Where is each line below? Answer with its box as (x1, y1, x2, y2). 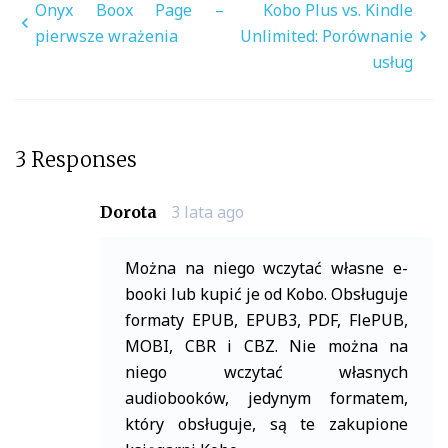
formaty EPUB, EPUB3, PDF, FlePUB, (125, 309, 408, 332)
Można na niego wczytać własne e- (125, 257, 408, 280)
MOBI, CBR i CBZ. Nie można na (125, 335, 408, 358)
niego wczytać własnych (125, 361, 408, 384)
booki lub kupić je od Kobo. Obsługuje (125, 283, 408, 306)
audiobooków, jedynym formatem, (125, 387, 408, 410)
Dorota (100, 202, 157, 223)
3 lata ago (171, 201, 244, 224)
